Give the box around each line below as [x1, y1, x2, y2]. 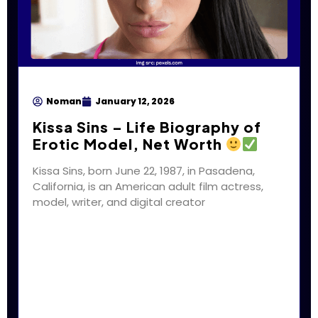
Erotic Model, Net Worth [33, 135, 226, 153]
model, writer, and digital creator [33, 194, 205, 210]
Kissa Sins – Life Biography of [33, 118, 261, 136]
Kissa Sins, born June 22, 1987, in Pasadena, [33, 163, 255, 179]
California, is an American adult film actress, [33, 179, 263, 194]
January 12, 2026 [95, 95, 175, 108]
